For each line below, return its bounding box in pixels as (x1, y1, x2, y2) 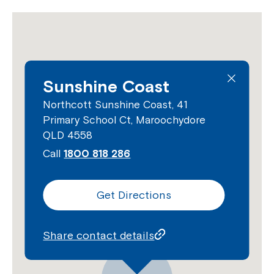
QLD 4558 (43, 128, 93, 141)
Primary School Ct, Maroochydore (43, 113, 206, 126)
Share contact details (43, 228, 155, 242)
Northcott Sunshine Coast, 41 (43, 98, 188, 111)
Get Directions (97, 188, 172, 201)
